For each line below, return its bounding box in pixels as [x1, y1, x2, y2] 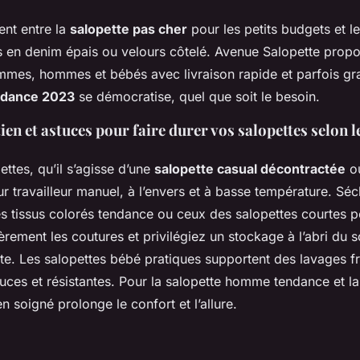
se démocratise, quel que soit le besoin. [75, 88, 320, 104]
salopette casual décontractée [154, 160, 346, 177]
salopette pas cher [70, 20, 187, 37]
